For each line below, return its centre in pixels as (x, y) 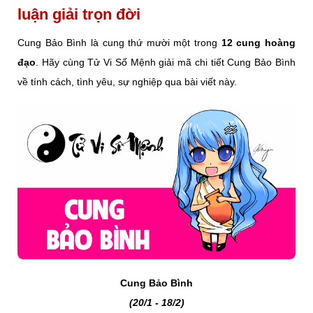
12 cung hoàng (259, 43)
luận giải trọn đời (79, 14)
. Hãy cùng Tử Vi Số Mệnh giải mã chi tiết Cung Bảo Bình (166, 62)
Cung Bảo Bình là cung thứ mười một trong (119, 43)
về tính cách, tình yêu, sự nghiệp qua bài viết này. (127, 82)
